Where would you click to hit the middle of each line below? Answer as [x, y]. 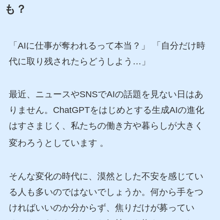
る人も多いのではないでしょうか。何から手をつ [106, 192]
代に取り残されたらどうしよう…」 [79, 61]
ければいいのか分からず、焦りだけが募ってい [101, 208]
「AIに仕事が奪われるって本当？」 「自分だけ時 [107, 45]
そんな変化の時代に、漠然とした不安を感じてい [106, 177]
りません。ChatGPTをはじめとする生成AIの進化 [106, 110]
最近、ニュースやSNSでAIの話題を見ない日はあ [106, 95]
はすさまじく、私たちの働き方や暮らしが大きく [106, 126]
